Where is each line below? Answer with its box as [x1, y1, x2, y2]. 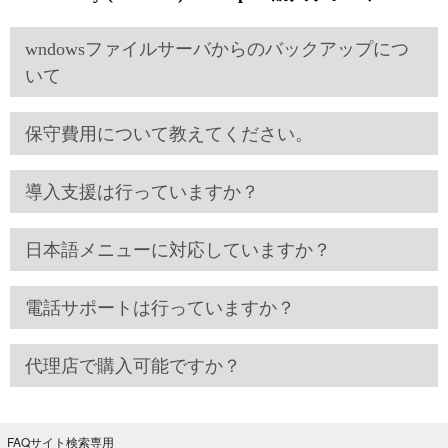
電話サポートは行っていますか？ [25, 298, 295, 318]
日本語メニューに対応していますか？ [25, 240, 331, 260]
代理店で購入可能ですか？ [25, 356, 241, 376]
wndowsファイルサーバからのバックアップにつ [25, 39, 409, 59]
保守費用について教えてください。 [25, 124, 313, 144]
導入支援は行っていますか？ [25, 182, 259, 202]
